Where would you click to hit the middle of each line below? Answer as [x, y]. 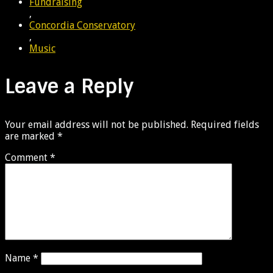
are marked [31, 136]
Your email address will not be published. [97, 124]
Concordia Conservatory [82, 25]
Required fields [225, 124]
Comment [27, 157]
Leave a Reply [69, 86]
